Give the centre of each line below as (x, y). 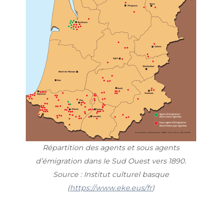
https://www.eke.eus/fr (111, 188)
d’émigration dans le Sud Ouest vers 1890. (111, 161)
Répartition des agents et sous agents (111, 147)
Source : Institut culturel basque (111, 174)
